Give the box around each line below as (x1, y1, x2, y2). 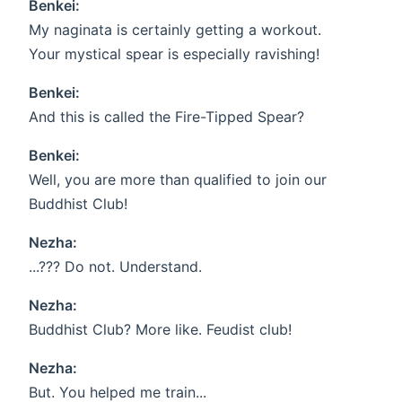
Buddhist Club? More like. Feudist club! (29, 320, 292, 339)
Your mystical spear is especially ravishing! (29, 45, 319, 64)
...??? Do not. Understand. (29, 258, 202, 276)
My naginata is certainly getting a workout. (29, 21, 321, 39)
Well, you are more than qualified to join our (29, 170, 327, 189)
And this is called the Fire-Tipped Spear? (29, 108, 304, 127)
